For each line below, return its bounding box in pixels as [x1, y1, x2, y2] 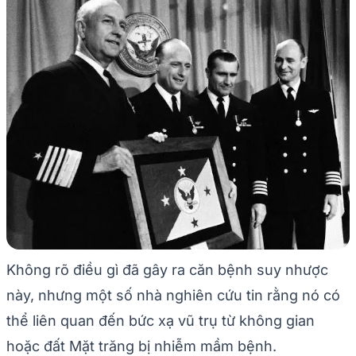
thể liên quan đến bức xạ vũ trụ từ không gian [6, 312, 315, 330]
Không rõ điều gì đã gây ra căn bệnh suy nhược [6, 261, 328, 279]
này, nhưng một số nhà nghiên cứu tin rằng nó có [6, 287, 340, 304]
